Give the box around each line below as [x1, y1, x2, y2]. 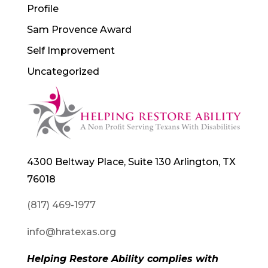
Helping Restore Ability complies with [26, 253, 218, 265]
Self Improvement [26, 44, 115, 56]
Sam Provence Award [26, 23, 132, 35]
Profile [26, 2, 59, 14]
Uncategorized [26, 65, 99, 77]
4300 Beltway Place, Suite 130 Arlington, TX [26, 156, 236, 168]
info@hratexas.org [26, 226, 116, 238]
